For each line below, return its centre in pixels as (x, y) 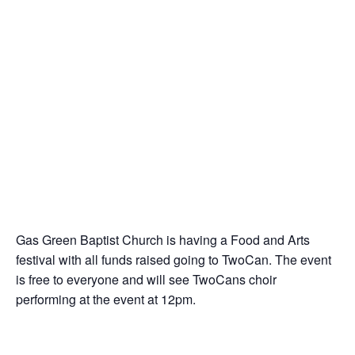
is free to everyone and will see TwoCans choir (146, 279)
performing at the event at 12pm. (106, 299)
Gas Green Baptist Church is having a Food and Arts (163, 240)
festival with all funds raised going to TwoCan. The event (174, 260)
